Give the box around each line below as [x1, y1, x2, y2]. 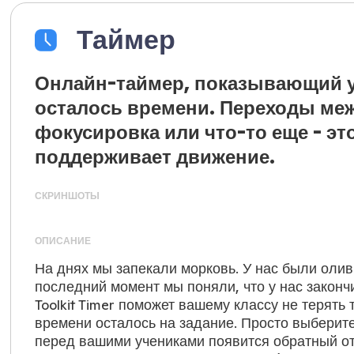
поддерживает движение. [34, 145, 275, 169]
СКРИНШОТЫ [34, 190, 100, 201]
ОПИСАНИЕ [34, 235, 91, 247]
